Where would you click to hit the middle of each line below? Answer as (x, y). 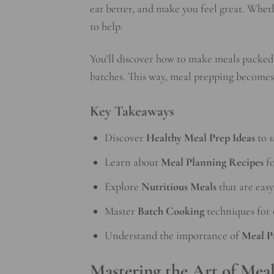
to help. (106, 26)
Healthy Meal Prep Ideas (200, 138)
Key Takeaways (132, 111)
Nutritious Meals (179, 187)
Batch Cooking (171, 211)
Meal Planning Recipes (212, 162)
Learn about (132, 162)
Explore (123, 187)
